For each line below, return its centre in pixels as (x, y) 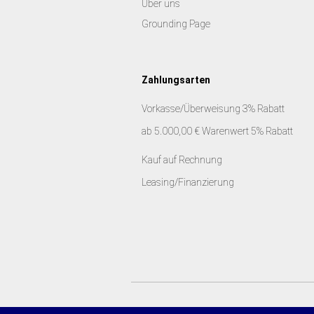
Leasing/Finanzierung (188, 182)
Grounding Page (176, 24)
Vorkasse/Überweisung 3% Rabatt (213, 109)
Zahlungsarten (176, 80)
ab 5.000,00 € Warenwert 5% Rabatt (217, 131)
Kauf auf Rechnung (183, 160)
